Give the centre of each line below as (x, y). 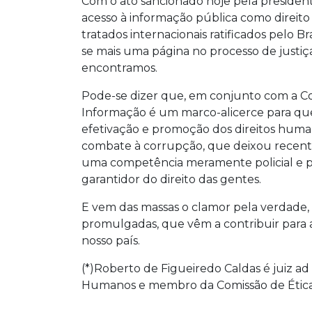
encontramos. (119, 68)
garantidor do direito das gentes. (171, 179)
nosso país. (111, 240)
